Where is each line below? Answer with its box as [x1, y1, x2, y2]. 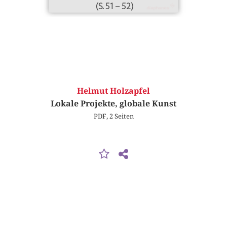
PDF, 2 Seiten [93, 112, 134, 121]
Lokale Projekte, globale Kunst [51, 99, 176, 109]
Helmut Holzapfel [77, 86, 150, 96]
